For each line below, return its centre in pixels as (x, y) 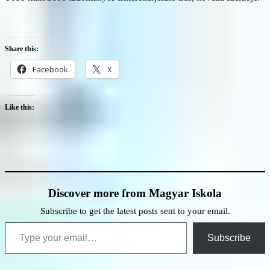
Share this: (22, 49)
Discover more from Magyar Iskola (135, 193)
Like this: (20, 107)
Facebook (50, 69)
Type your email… (19, 221)
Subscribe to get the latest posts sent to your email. (135, 211)
